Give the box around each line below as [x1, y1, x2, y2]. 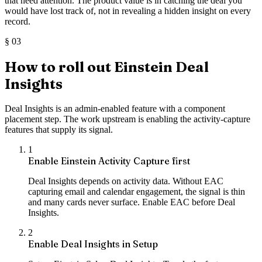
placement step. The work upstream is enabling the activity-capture [5, 114, 250, 125]
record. [5, 16, 30, 26]
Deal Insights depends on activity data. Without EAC [28, 176, 223, 187]
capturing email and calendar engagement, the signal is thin [28, 187, 245, 197]
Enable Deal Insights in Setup [28, 238, 158, 250]
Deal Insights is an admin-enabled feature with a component [5, 104, 225, 114]
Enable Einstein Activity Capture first [28, 155, 190, 167]
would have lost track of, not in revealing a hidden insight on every [5, 5, 251, 16]
